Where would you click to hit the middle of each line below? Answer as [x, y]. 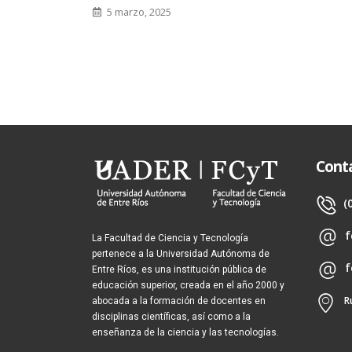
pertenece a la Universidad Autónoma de [181, 254]
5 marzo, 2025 [137, 13]
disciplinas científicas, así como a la [171, 317]
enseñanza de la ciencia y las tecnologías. [185, 333]
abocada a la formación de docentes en [179, 301]
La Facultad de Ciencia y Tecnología [170, 238]
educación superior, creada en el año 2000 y [188, 286]
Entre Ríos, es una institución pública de [179, 270]
